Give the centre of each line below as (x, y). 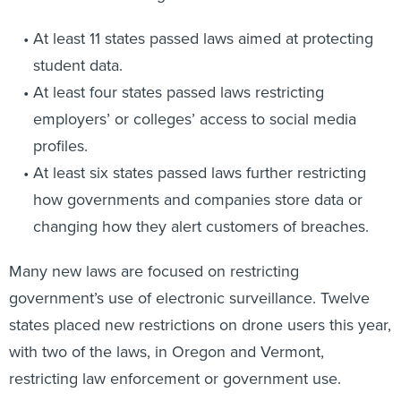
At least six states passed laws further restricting (199, 153)
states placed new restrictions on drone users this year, (200, 305)
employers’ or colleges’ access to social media (194, 99)
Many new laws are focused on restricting (154, 251)
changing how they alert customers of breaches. (200, 206)
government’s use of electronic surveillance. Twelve (189, 278)
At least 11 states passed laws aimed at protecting (203, 18)
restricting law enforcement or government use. (175, 358)
